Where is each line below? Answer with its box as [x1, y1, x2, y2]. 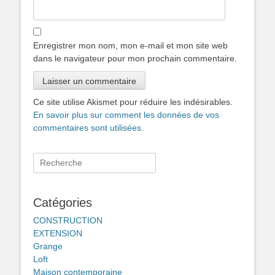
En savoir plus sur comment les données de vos [33, 109, 219, 120]
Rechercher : [33, 153, 83, 164]
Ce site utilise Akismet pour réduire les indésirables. [33, 96, 233, 107]
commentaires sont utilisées [33, 122, 141, 133]
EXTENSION [33, 228, 82, 238]
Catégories [33, 195, 92, 209]
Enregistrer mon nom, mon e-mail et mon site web [33, 40, 228, 50]
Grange [33, 241, 63, 251]
